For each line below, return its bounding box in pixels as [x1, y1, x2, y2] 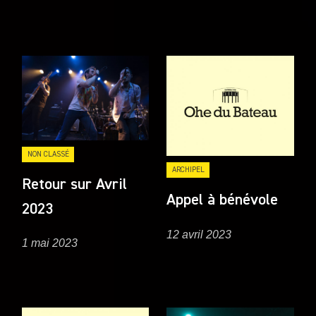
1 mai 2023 [22, 236, 78, 249]
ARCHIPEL [171, 166, 205, 174]
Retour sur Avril [22, 176, 128, 193]
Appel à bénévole [166, 193, 279, 209]
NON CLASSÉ [27, 150, 69, 158]
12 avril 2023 [166, 228, 232, 241]
